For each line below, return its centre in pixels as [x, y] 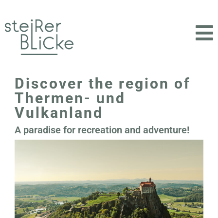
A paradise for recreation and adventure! [102, 130]
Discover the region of [103, 84]
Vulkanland [59, 113]
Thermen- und [70, 98]
